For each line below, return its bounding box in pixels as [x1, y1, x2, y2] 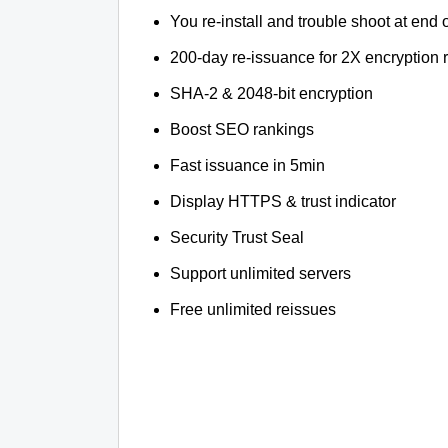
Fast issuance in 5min [170, 157, 326, 174]
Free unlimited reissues [170, 301, 337, 318]
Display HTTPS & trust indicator [170, 193, 397, 210]
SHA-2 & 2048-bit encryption [170, 85, 374, 102]
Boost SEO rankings [170, 121, 315, 138]
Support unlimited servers [170, 265, 352, 282]
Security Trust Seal [170, 229, 305, 246]
